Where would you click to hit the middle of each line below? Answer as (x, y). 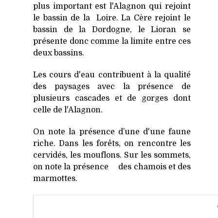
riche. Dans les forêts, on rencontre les (112, 143)
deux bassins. (59, 53)
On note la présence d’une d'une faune (112, 132)
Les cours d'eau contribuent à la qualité (112, 75)
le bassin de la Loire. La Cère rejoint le (112, 18)
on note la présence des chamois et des (112, 167)
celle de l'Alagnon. (68, 110)
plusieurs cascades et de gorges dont (112, 98)
